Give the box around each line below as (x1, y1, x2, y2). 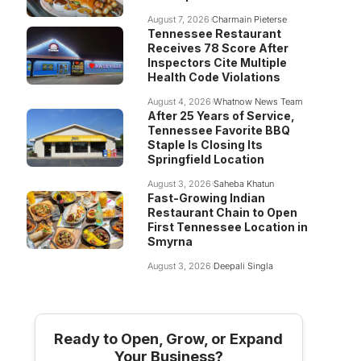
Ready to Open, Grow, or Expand (54, 330, 284, 347)
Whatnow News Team (214, 96, 304, 107)
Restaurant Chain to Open (147, 205, 297, 219)
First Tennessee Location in (147, 220, 308, 234)
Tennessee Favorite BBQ (147, 123, 290, 137)
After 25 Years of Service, (147, 109, 295, 122)
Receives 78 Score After (147, 41, 288, 55)
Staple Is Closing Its (147, 138, 263, 151)
